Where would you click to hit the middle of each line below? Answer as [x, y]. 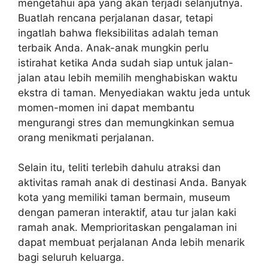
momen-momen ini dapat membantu [106, 107]
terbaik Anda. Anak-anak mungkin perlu [113, 48]
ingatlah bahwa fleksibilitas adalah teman [118, 33]
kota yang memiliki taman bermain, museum [124, 197]
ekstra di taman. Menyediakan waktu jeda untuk [134, 92]
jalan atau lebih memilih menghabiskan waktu [128, 77]
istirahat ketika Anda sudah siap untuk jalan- [126, 63]
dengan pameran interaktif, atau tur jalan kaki [127, 212]
